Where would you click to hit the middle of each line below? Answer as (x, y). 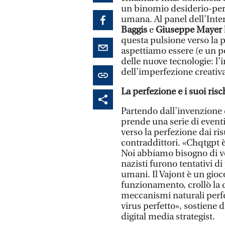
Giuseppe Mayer (189, 30)
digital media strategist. (168, 217)
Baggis (134, 30)
